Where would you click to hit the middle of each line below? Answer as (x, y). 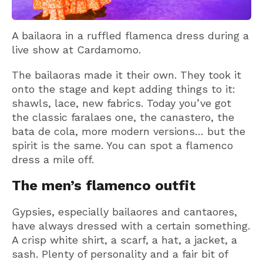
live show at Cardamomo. (76, 49)
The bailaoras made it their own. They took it (127, 75)
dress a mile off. (53, 159)
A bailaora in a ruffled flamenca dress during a (130, 35)
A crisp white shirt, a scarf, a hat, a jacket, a (124, 240)
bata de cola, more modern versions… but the (129, 131)
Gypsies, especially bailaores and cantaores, (124, 212)
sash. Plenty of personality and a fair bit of (120, 254)
